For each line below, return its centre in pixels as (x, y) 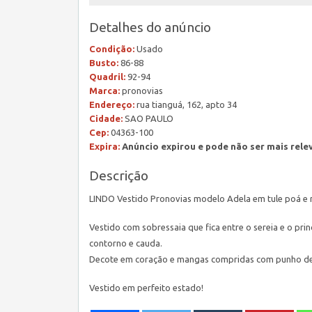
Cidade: (106, 118)
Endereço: (112, 104)
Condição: (112, 49)
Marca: (104, 91)
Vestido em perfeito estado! (146, 288)
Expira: (104, 146)
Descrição (119, 175)
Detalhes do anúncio (150, 27)
